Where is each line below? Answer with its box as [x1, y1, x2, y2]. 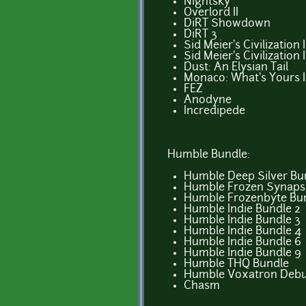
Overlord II [184, 7, 238, 18]
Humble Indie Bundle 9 [184, 247, 301, 259]
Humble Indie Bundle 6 [184, 236, 301, 248]
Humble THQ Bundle [184, 258, 289, 270]
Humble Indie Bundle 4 [184, 225, 301, 237]
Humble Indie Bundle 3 [184, 214, 301, 226]
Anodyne [184, 94, 232, 106]
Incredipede [184, 105, 245, 117]
